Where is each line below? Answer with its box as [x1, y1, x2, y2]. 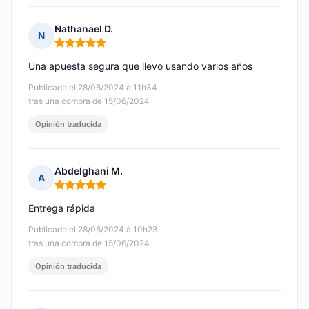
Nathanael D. [54, 23, 113, 35]
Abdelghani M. [54, 165, 123, 177]
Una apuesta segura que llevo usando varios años [28, 60, 252, 72]
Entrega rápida [28, 202, 95, 215]
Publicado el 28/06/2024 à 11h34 [28, 82, 157, 93]
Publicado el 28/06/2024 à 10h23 [28, 224, 158, 235]
